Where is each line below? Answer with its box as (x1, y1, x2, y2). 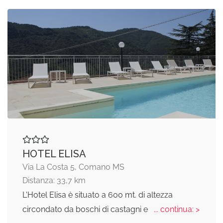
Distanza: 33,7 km (22, 175, 86, 185)
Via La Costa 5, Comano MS (22, 162, 124, 172)
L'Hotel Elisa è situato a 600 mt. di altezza (22, 190, 173, 200)
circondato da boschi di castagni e (22, 204, 150, 214)
